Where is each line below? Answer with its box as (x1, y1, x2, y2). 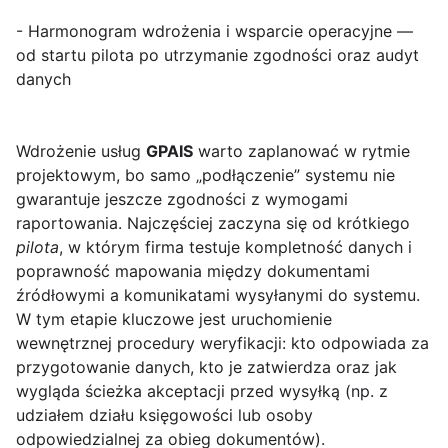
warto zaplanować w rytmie (193, 141, 410, 162)
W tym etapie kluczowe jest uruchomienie (16, 309, 332, 330)
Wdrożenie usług (16, 141, 146, 162)
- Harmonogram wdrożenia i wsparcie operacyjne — (16, 21, 413, 42)
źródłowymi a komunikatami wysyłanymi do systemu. (16, 285, 420, 306)
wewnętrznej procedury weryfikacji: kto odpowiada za (16, 333, 429, 354)
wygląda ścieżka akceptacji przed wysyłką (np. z (16, 381, 388, 402)
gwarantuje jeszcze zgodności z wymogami (16, 189, 348, 210)
